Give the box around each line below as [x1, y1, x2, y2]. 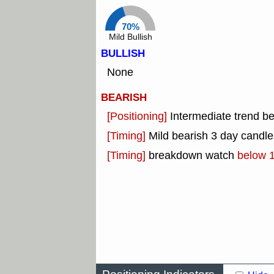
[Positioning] [107, 109, 170, 124]
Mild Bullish [108, 31, 152, 43]
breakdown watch [149, 148, 237, 163]
